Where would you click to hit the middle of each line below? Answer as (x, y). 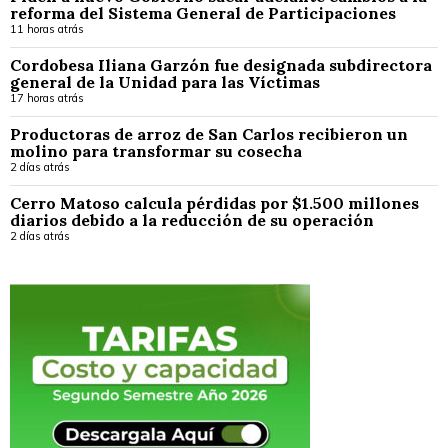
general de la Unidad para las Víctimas (165, 82)
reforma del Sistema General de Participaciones (203, 13)
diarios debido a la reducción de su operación (192, 220)
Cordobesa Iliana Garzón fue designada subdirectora (221, 65)
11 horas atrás (47, 29)
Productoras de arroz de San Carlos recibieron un (209, 134)
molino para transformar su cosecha (158, 151)
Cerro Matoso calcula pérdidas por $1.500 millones (214, 203)
